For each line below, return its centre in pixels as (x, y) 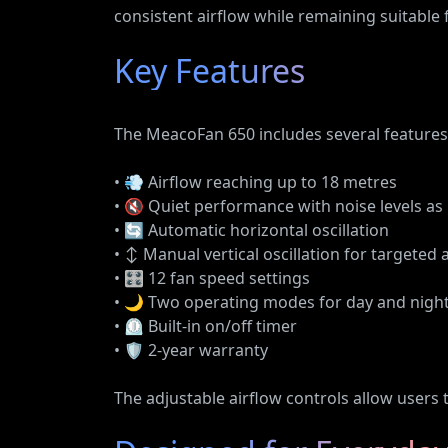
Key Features (209, 70)
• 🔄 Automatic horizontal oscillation (251, 230)
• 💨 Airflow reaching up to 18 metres (255, 182)
